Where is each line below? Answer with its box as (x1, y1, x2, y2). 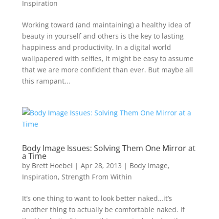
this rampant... (22, 76, 70, 86)
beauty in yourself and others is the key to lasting (22, 31, 184, 41)
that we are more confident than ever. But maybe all (22, 65, 193, 75)
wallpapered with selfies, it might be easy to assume (22, 54, 194, 64)
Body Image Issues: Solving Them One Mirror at (22, 143, 196, 154)
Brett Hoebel (31, 161, 73, 171)
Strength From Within (61, 172, 132, 182)
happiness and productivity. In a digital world (22, 43, 171, 52)
